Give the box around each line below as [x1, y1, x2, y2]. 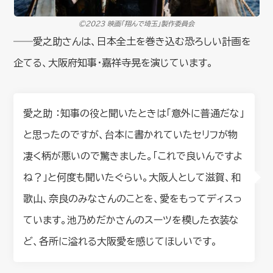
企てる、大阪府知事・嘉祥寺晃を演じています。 [13, 57, 214, 68]
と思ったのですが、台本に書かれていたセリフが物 [23, 129, 238, 140]
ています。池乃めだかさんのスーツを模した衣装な [23, 214, 239, 225]
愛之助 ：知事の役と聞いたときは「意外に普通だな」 [23, 108, 245, 118]
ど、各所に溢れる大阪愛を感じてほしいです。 [23, 236, 218, 246]
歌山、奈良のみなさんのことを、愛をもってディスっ [23, 193, 243, 204]
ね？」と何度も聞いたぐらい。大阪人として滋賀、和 [23, 172, 241, 182]
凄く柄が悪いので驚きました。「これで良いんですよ [23, 151, 243, 161]
